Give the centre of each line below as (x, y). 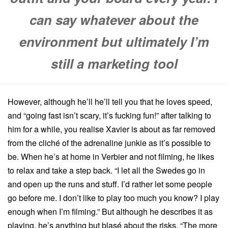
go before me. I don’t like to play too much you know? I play (113, 198)
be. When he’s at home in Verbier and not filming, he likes (111, 157)
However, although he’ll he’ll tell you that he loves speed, (110, 102)
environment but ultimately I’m (114, 41)
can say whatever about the (114, 19)
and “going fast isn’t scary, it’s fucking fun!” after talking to (109, 116)
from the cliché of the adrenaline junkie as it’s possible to (109, 143)
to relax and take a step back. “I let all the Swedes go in (106, 170)
